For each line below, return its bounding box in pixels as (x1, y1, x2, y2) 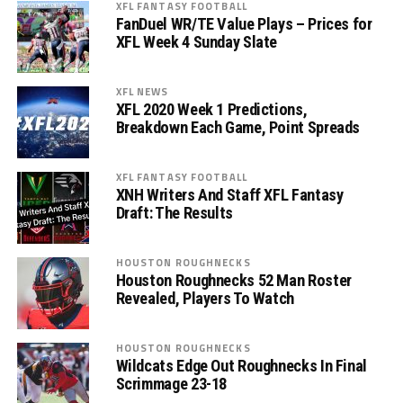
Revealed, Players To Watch (115, 289, 294, 308)
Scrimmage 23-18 (115, 374, 228, 393)
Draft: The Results (115, 203, 233, 222)
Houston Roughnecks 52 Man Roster (115, 271, 352, 290)
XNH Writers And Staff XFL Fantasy (115, 185, 344, 204)
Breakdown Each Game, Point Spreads (115, 118, 361, 137)
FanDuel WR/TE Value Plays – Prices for (115, 14, 372, 33)
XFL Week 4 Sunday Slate (115, 32, 278, 51)
